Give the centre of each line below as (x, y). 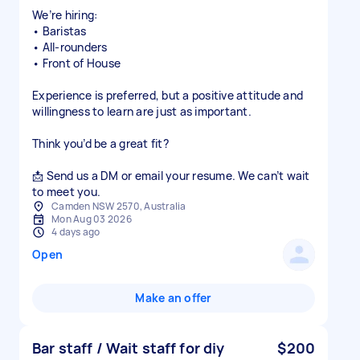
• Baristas (59, 31)
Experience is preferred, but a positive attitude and (168, 95)
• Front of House (76, 63)
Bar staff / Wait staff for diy (129, 348)
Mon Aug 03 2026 (92, 219)
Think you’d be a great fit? (100, 143)
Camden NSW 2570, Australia (119, 206)
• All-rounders (70, 47)
